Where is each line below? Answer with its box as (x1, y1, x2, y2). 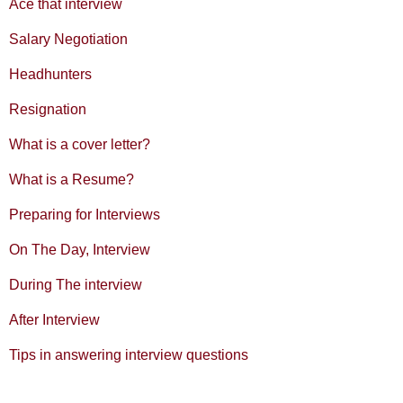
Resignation (9, 102, 86, 118)
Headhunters (9, 67, 92, 83)
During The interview (9, 277, 142, 293)
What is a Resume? (9, 172, 134, 188)
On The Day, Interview (9, 242, 150, 258)
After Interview (9, 312, 100, 328)
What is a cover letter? (9, 137, 150, 153)
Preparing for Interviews (9, 207, 160, 223)
